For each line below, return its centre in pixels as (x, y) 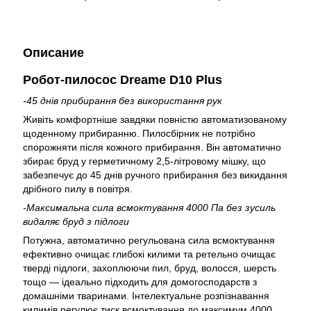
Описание (53, 53)
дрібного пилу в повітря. (78, 189)
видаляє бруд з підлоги (76, 221)
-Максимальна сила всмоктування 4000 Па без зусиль (149, 208)
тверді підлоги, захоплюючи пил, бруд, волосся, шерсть (150, 268)
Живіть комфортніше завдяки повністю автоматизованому (155, 119)
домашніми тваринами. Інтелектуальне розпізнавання (146, 296)
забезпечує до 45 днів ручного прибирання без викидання (155, 175)
